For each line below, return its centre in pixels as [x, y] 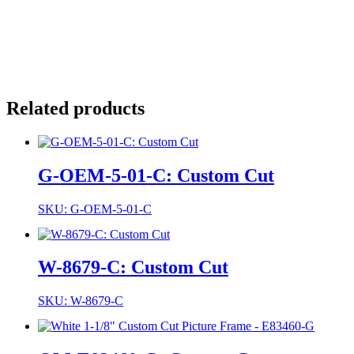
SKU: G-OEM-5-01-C [95, 209]
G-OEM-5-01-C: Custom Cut [156, 175]
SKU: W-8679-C [81, 301]
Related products [75, 108]
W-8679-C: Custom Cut [133, 267]
